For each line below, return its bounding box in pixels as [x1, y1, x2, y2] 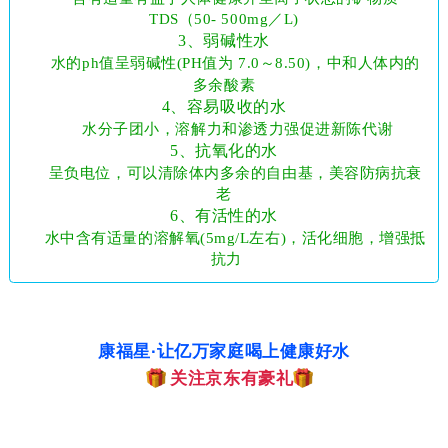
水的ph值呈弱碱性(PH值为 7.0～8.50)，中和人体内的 [50, 54, 420, 71]
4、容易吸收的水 [161, 97, 287, 115]
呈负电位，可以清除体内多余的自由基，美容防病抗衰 [44, 164, 422, 181]
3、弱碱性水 [178, 31, 270, 49]
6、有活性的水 [170, 206, 278, 224]
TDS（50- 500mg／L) [149, 10, 299, 27]
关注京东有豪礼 [165, 368, 294, 389]
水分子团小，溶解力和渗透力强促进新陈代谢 [77, 120, 394, 137]
